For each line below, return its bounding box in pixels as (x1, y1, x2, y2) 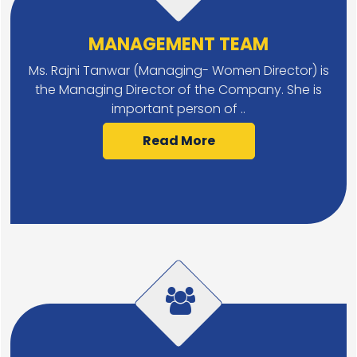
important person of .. (112, 100, 245, 118)
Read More (142, 131, 215, 150)
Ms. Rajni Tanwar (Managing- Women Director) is (28, 61, 329, 80)
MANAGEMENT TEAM (88, 32, 269, 57)
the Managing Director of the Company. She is (35, 80, 322, 99)
